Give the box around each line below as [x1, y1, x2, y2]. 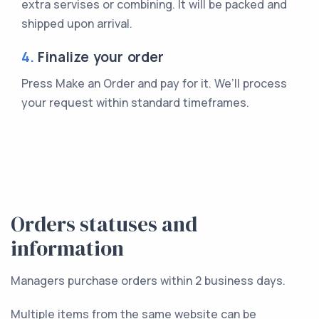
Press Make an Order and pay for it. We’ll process [21, 75, 287, 91]
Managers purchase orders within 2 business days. [11, 272, 286, 288]
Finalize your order [33, 47, 164, 66]
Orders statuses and [11, 209, 197, 239]
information [11, 234, 124, 263]
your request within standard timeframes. [21, 94, 249, 110]
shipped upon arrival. [21, 15, 132, 31]
